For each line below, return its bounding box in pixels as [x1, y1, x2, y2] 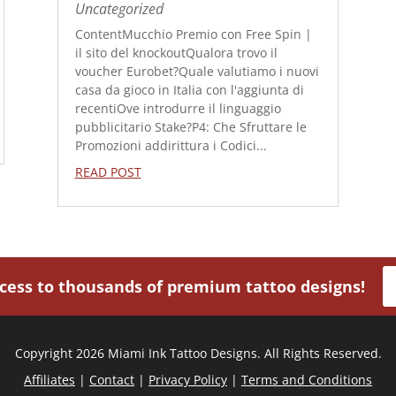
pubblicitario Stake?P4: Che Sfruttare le [74, 118, 307, 135]
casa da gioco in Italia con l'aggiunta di [74, 81, 304, 98]
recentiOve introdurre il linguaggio [74, 100, 281, 117]
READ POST [74, 164, 141, 180]
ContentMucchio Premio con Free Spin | [74, 26, 312, 42]
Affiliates [24, 370, 75, 388]
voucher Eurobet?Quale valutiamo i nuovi [74, 63, 319, 80]
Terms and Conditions [241, 370, 372, 388]
